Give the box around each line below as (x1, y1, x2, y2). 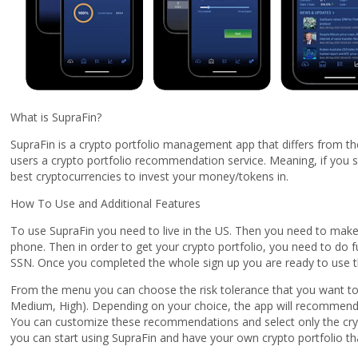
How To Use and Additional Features (10, 196, 201, 211)
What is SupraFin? (10, 109, 101, 125)
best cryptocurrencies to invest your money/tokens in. (10, 169, 292, 184)
